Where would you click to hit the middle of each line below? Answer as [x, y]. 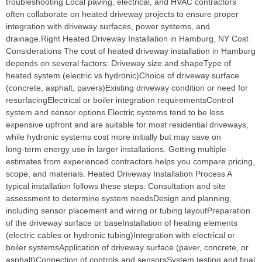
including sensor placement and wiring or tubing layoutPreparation [128, 211]
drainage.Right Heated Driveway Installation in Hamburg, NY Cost [127, 39]
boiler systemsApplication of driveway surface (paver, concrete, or [127, 248]
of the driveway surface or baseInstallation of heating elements [122, 223]
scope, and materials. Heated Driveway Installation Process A [119, 174]
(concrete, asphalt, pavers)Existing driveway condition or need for [127, 88]
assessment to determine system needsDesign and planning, [119, 199]
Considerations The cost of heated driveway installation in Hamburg [131, 51]
